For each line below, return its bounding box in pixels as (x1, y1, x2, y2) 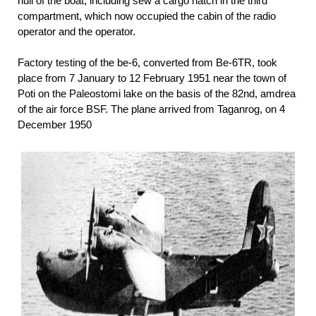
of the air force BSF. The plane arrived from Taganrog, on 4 (18, 102, 285, 115)
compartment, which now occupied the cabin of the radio (18, 9, 276, 22)
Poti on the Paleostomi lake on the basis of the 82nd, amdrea (18, 87, 296, 99)
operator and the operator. (18, 25, 135, 37)
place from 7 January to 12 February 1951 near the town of (18, 71, 286, 84)
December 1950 (18, 118, 92, 130)
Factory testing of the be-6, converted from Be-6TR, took (18, 56, 277, 68)
